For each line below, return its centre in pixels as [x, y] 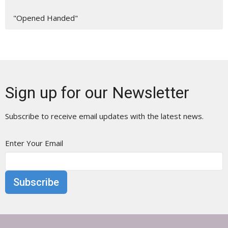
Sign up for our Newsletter [97, 92]
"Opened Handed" [46, 18]
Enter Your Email [34, 143]
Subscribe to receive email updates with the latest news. [104, 116]
